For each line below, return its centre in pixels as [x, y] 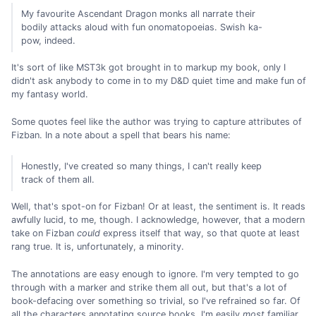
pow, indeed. [49, 41]
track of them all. [58, 180]
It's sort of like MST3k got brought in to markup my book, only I [148, 68]
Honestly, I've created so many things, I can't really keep [142, 166]
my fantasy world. [50, 95]
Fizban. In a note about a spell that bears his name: [121, 135]
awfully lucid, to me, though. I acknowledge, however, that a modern [158, 220]
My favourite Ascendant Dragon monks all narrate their [139, 14]
